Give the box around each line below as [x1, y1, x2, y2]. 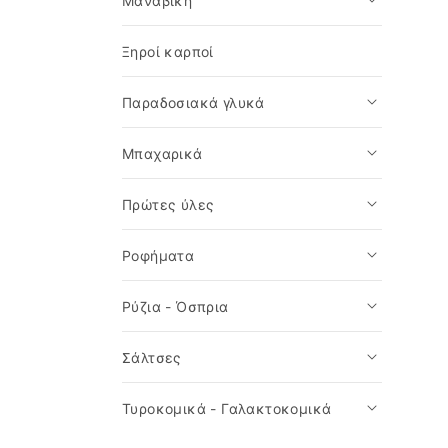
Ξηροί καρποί [122, 43, 214, 60]
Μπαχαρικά [122, 145, 203, 162]
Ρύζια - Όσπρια [122, 298, 229, 315]
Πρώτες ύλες [122, 196, 215, 213]
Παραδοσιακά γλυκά [122, 94, 265, 111]
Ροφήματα [122, 247, 195, 264]
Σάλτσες [122, 349, 182, 366]
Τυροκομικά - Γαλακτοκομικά [122, 400, 332, 417]
